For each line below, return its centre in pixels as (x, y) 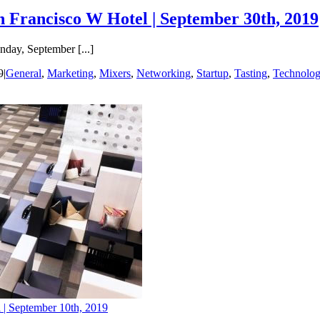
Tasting (251, 74)
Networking (164, 74)
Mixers (115, 74)
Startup (212, 74)
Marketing (70, 74)
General (24, 74)
